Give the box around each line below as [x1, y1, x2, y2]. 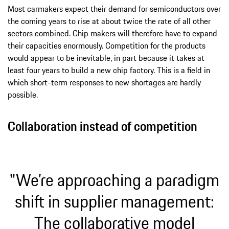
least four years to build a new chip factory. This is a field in [8, 63, 210, 76]
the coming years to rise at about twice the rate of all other [8, 14, 211, 27]
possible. [8, 88, 38, 101]
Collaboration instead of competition [8, 116, 197, 136]
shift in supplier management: [15, 188, 214, 214]
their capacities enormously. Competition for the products [8, 39, 205, 52]
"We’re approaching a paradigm [10, 167, 219, 193]
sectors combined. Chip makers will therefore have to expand [8, 27, 217, 39]
